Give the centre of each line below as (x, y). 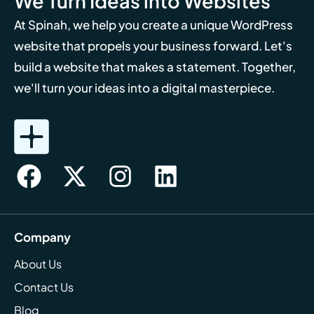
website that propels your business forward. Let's (153, 46)
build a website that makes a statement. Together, (155, 67)
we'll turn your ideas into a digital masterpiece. (144, 88)
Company (42, 237)
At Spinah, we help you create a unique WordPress (153, 25)
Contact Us (44, 287)
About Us (38, 264)
